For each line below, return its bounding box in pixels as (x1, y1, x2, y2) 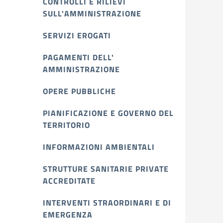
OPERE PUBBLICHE (43, 85, 116, 97)
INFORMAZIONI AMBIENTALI (43, 141, 155, 153)
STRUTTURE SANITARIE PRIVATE (43, 163, 169, 175)
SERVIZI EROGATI (43, 29, 111, 41)
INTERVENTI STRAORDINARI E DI (43, 197, 171, 209)
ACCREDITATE (43, 175, 96, 187)
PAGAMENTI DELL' (43, 51, 114, 63)
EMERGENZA (43, 209, 93, 221)
